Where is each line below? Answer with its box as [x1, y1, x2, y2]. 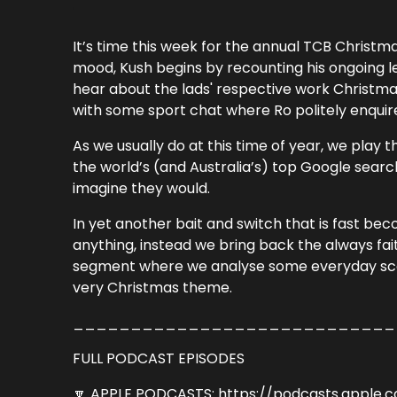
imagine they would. [73, 177, 211, 198]
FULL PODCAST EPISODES [73, 347, 245, 369]
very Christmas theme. [73, 276, 233, 298]
